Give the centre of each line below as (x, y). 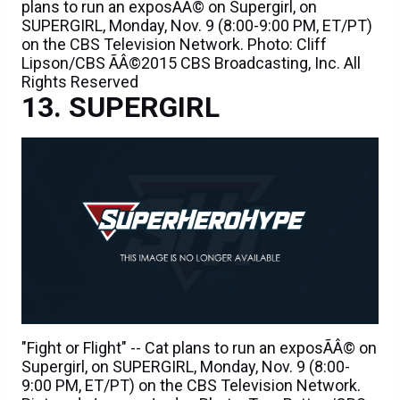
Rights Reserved (80, 82)
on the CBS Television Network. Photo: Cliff (174, 45)
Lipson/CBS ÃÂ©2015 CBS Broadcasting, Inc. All (191, 63)
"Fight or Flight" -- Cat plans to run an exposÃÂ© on (199, 348)
